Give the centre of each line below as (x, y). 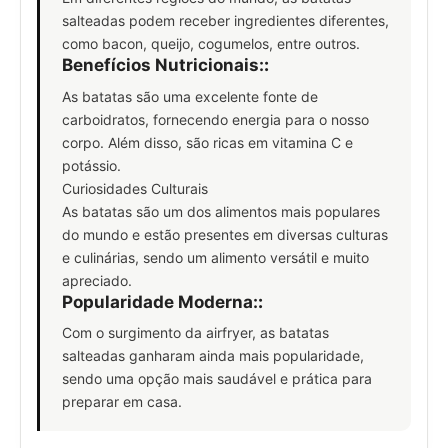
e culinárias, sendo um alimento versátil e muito (215, 257)
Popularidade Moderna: (160, 301)
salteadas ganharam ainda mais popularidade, (213, 356)
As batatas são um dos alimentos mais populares (221, 211)
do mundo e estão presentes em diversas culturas (225, 234)
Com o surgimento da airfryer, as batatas (195, 333)
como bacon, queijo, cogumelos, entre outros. (211, 44)
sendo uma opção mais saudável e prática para (217, 379)
